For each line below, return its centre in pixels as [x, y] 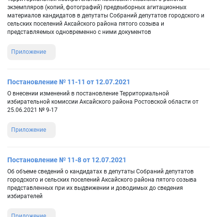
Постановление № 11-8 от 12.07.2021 [67, 160]
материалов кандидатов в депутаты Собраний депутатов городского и [106, 16]
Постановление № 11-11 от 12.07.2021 [69, 82]
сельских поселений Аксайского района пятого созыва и [86, 24]
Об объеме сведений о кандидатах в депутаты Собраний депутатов [101, 172]
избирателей [25, 196]
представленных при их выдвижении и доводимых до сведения [95, 188]
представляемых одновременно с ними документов [79, 32]
